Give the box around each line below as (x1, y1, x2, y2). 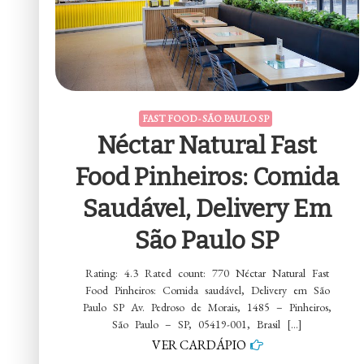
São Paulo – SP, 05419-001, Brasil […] (112, 316, 303, 331)
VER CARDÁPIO (151, 336, 246, 353)
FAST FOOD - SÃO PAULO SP (141, 111, 269, 125)
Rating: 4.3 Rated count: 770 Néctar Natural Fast (85, 265, 330, 280)
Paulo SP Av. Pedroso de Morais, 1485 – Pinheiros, (83, 299, 332, 314)
